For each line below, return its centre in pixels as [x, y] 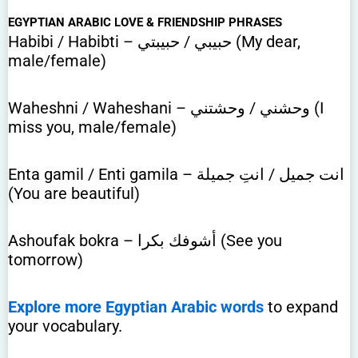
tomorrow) [46, 260]
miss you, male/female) [92, 127]
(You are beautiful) [74, 194]
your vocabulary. [65, 326]
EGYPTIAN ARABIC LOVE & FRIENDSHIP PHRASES [145, 23]
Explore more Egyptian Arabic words [136, 307]
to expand [301, 307]
